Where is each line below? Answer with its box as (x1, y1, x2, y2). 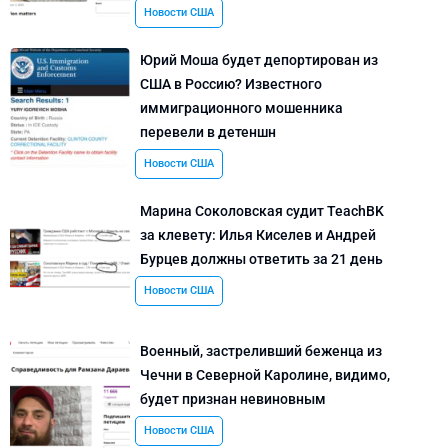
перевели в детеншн (140, 123, 276, 140)
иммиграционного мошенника (140, 99, 343, 116)
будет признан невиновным (140, 390, 326, 407)
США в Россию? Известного (140, 75, 322, 92)
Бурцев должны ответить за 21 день (140, 250, 383, 267)
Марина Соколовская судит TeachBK (140, 202, 384, 219)
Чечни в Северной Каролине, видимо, (140, 366, 390, 383)
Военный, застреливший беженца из (140, 342, 382, 359)
